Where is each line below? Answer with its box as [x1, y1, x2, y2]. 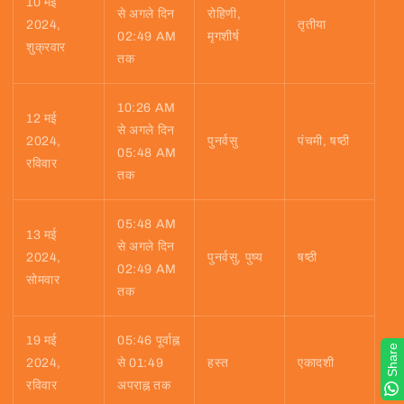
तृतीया [298, 18, 326, 32]
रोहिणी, [207, 7, 242, 22]
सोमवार [26, 273, 60, 288]
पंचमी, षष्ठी [298, 134, 350, 149]
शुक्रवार [26, 41, 66, 55]
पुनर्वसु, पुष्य [207, 251, 263, 265]
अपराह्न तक [117, 379, 171, 393]
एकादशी [298, 356, 335, 371]
